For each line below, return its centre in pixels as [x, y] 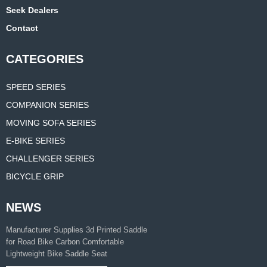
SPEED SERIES [36, 87]
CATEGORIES [45, 59]
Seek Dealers [32, 10]
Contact [22, 28]
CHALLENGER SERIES [50, 159]
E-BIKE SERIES [35, 141]
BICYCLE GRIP [35, 177]
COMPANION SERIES [47, 105]
